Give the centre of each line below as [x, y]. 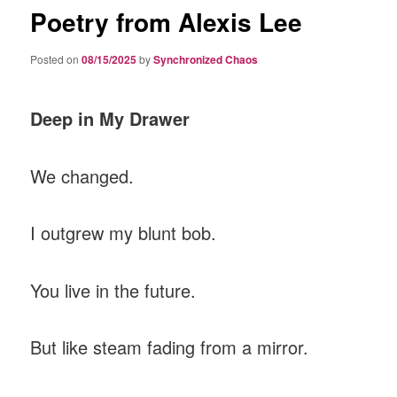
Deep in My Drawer [110, 119]
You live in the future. [113, 290]
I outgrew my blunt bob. [124, 233]
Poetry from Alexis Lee [167, 22]
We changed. [82, 175]
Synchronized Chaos [206, 59]
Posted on [56, 58]
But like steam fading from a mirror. [170, 347]
